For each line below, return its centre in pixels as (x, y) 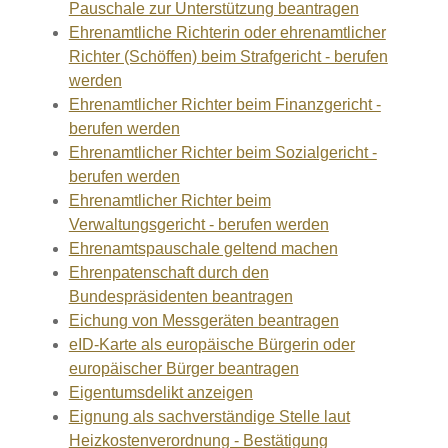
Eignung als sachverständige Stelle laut (209, 416)
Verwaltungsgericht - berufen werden (198, 224)
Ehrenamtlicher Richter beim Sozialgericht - (222, 152)
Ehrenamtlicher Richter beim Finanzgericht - (224, 104)
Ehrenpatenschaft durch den (168, 272)
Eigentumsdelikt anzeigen (160, 392)
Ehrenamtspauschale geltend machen (203, 248)
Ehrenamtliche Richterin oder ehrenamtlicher (227, 32)
